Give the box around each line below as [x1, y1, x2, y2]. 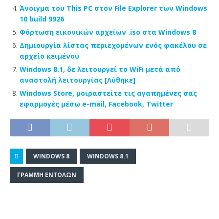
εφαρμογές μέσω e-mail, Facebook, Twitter [20, 99, 173, 109]
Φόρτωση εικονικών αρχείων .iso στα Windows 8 [20, 27, 196, 37]
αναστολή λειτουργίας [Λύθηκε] [20, 75, 135, 85]
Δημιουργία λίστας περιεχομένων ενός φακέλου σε [20, 40, 207, 50]
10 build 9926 [20, 14, 64, 23]
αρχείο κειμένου [20, 51, 79, 61]
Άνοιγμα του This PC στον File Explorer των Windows [20, 3, 207, 13]
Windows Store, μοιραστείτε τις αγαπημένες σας [20, 88, 197, 98]
